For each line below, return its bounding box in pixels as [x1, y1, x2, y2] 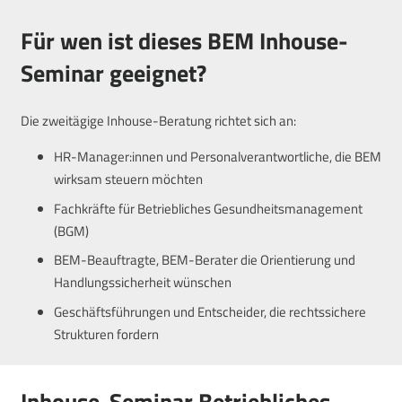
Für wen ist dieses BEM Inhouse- [20, 22, 348, 58]
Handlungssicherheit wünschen [54, 272, 232, 293]
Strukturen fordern [54, 323, 159, 345]
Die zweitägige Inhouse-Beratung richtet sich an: [20, 110, 296, 132]
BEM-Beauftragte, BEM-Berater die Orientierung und [54, 249, 355, 271]
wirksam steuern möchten [54, 169, 203, 190]
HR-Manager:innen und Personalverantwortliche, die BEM [54, 146, 381, 168]
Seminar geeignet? [20, 55, 206, 91]
